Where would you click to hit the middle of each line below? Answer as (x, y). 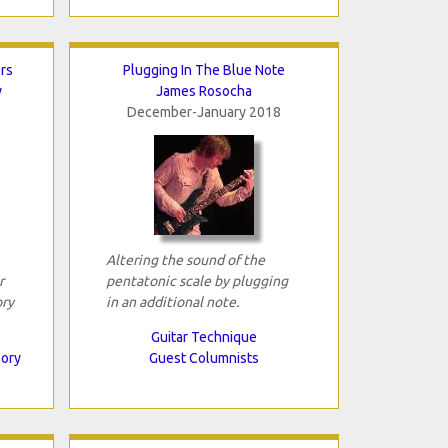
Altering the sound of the (185, 259)
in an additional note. (172, 301)
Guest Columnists (203, 357)
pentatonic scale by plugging (196, 280)
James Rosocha (203, 90)
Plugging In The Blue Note (203, 69)
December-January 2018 (203, 111)
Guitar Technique (203, 336)
